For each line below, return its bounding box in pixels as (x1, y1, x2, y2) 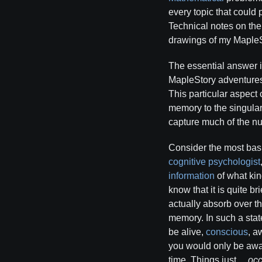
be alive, (168, 227, 206, 237)
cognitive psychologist (168, 157, 260, 167)
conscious (206, 227, 248, 237)
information (168, 171, 215, 181)
